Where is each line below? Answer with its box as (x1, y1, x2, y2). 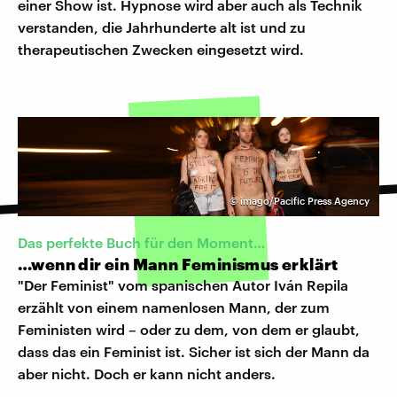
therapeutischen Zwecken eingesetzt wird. (18, 41, 304, 58)
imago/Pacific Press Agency (240, 195, 370, 207)
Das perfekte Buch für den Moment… (18, 234, 266, 252)
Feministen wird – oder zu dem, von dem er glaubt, (18, 321, 360, 339)
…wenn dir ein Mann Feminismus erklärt (18, 254, 339, 275)
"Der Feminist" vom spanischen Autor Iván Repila (18, 276, 348, 294)
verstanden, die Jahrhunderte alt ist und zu (18, 19, 306, 36)
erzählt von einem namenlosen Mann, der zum (18, 299, 330, 316)
